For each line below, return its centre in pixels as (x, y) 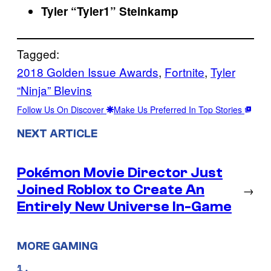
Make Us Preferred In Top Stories (179, 110)
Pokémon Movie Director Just (120, 172)
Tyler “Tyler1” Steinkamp (110, 11)
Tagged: (38, 54)
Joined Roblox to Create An (111, 189)
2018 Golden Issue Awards (88, 72)
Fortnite (184, 72)
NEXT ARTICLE (57, 134)
